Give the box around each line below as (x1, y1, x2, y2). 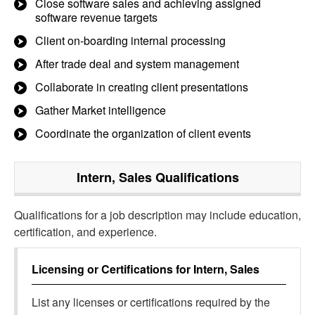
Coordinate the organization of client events (35, 125, 251, 141)
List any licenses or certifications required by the (32, 294, 270, 310)
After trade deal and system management (35, 56, 239, 72)
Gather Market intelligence (35, 102, 166, 118)
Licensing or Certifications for (32, 261, 193, 277)
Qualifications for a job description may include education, (14, 207, 301, 223)
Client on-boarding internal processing (35, 32, 226, 49)
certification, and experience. (14, 224, 157, 240)
